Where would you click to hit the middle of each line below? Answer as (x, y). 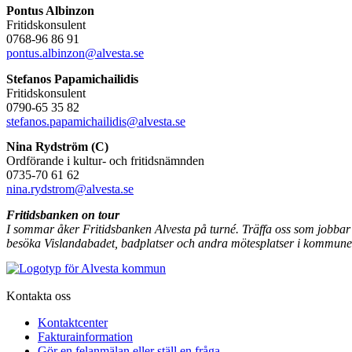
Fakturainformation (85, 336)
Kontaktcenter (73, 322)
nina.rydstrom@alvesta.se (70, 189)
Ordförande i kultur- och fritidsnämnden (105, 161)
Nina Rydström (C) (57, 147)
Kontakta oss (38, 295)
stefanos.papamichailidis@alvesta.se (96, 121)
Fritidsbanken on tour (63, 214)
